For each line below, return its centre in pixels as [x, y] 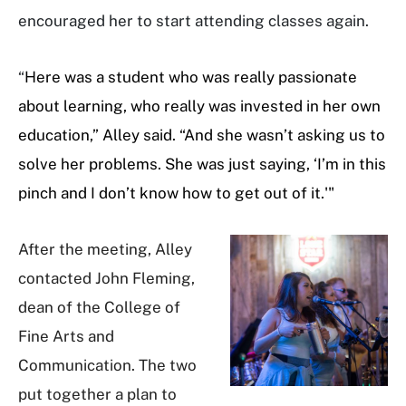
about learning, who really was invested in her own [199, 106]
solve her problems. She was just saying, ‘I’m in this [202, 164]
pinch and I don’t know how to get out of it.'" [176, 193]
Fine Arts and [66, 336]
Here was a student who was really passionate [191, 77]
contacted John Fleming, [106, 278]
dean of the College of [99, 307]
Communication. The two [107, 365]
